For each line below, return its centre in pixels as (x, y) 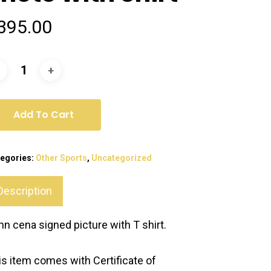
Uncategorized (122, 158)
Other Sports (62, 158)
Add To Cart (44, 115)
